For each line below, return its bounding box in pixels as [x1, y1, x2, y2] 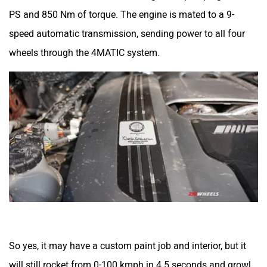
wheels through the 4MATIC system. [9, 46, 160, 58]
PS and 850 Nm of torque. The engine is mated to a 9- [9, 8, 234, 20]
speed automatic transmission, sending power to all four [9, 27, 245, 39]
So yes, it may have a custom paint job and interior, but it [9, 240, 246, 252]
